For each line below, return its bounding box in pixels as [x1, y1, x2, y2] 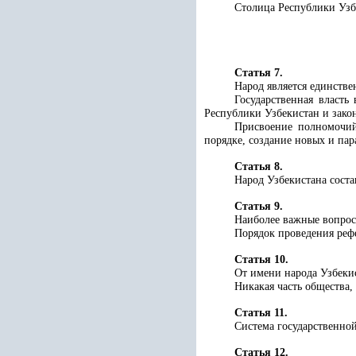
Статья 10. [234, 253, 288, 265]
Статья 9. [234, 200, 283, 212]
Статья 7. [234, 67, 283, 79]
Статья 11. [234, 307, 288, 319]
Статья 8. [234, 161, 283, 172]
